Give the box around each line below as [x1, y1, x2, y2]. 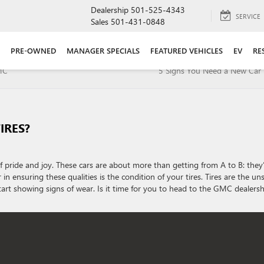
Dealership [91, 4, 128, 15]
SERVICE [236, 12, 260, 21]
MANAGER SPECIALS [67, 45, 140, 55]
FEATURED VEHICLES [150, 45, 223, 55]
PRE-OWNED [11, 45, 56, 55]
